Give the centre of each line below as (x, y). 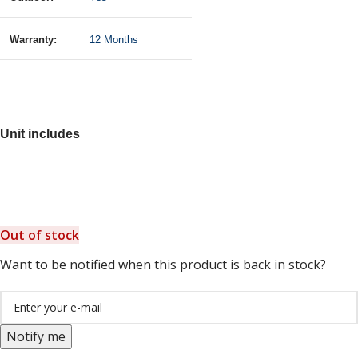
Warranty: (33, 39)
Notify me (36, 336)
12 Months (114, 39)
